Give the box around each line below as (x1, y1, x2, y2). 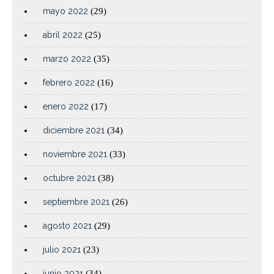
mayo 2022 (43, 6, 88, 17)
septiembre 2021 (43, 197, 109, 207)
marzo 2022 (43, 54, 91, 64)
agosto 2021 (43, 221, 92, 231)
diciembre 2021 (43, 125, 105, 136)
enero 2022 (43, 102, 89, 112)
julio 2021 (43, 245, 81, 255)
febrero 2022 (43, 78, 95, 88)
